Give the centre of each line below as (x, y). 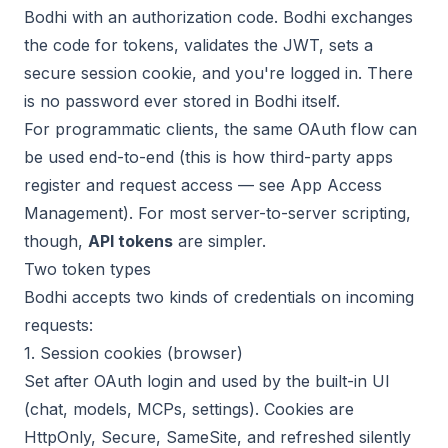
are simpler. (219, 241)
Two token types (87, 269)
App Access (336, 185)
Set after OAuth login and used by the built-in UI (207, 381)
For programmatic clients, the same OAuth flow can (220, 129)
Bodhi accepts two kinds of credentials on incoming (219, 297)
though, (56, 241)
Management (73, 213)
